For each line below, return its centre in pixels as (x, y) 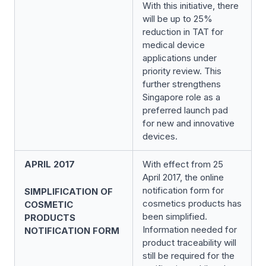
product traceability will (189, 243)
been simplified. (175, 216)
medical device (174, 45)
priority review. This (182, 71)
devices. (160, 136)
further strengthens (182, 84)
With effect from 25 (183, 164)
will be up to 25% (178, 19)
